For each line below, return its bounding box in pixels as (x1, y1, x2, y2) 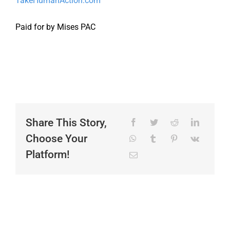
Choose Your (25, 132, 87, 145)
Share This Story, (25, 117, 107, 129)
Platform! (25, 148, 70, 161)
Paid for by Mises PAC (15, 22, 95, 32)
